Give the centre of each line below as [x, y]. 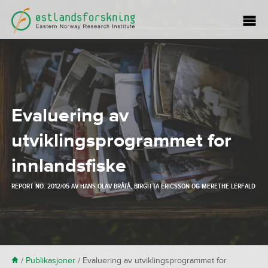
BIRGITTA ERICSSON [162, 186]
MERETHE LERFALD [228, 186]
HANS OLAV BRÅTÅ [105, 186]
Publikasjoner [50, 261]
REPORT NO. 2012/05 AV [45, 186]
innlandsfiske [68, 166]
